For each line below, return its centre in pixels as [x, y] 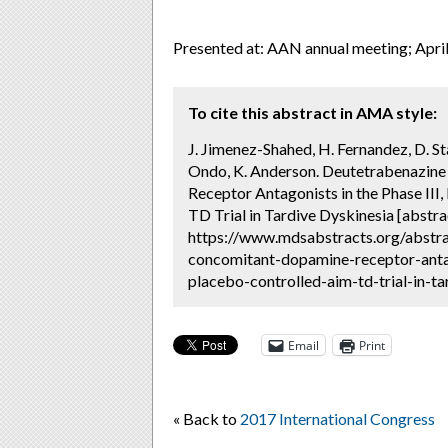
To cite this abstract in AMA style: [312, 112]
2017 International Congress [337, 418]
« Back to [206, 418]
